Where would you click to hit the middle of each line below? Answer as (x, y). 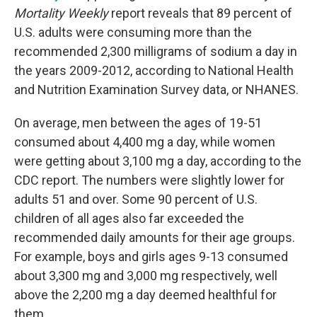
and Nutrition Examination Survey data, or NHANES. (156, 90)
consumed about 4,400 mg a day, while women (145, 142)
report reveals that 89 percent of (200, 13)
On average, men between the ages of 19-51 (138, 123)
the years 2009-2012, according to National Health (154, 70)
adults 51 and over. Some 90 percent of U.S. (136, 199)
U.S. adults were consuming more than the (133, 32)
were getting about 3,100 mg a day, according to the (158, 161)
